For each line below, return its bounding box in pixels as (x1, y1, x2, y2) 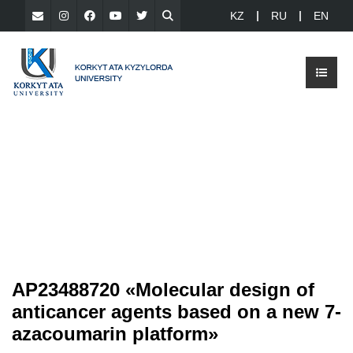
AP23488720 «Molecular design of (12, 279, 314, 300)
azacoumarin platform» (12, 323, 218, 344)
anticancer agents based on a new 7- (12, 301, 341, 322)
